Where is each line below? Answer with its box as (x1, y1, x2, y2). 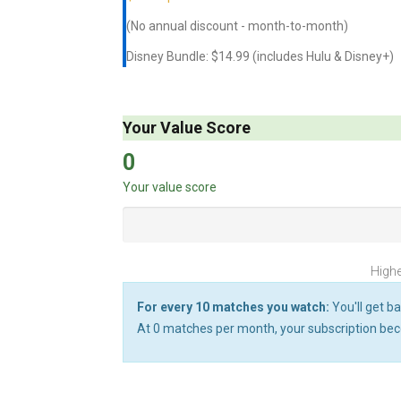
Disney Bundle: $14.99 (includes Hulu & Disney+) (126, 48, 394, 64)
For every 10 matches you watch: (137, 299, 329, 314)
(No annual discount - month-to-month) (126, 18, 348, 33)
